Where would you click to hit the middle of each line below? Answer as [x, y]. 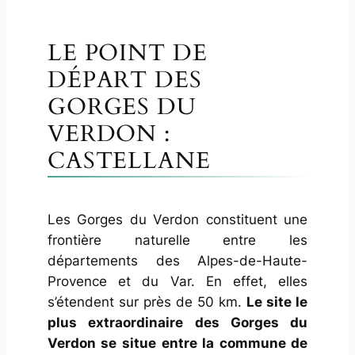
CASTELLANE [129, 161]
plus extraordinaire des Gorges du [177, 323]
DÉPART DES [124, 80]
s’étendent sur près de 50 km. [147, 302]
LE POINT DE [127, 53]
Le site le [277, 302]
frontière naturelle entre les [177, 240]
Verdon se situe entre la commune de [177, 344]
